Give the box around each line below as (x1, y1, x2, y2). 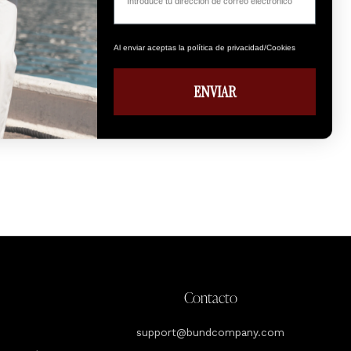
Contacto (183, 288, 237, 307)
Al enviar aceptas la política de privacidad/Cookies (114, 43, 295, 52)
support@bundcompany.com (136, 326, 285, 338)
